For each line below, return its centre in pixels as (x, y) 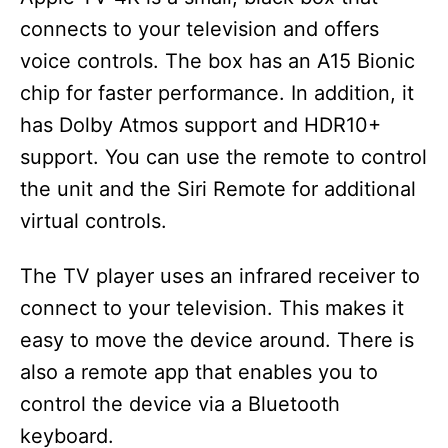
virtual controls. (93, 221)
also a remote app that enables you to (199, 372)
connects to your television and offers (199, 29)
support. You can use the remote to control (223, 157)
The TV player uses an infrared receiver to (220, 276)
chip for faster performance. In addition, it (217, 93)
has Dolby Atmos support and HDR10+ (200, 125)
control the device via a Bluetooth (180, 404)
